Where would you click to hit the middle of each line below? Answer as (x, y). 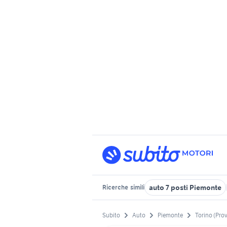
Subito (111, 215)
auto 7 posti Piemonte (185, 187)
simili (137, 187)
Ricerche (116, 187)
